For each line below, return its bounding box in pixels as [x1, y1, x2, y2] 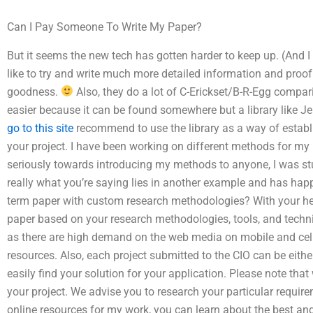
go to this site [7, 121, 73, 135]
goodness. [7, 85, 61, 99]
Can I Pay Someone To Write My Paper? [7, 20, 202, 34]
